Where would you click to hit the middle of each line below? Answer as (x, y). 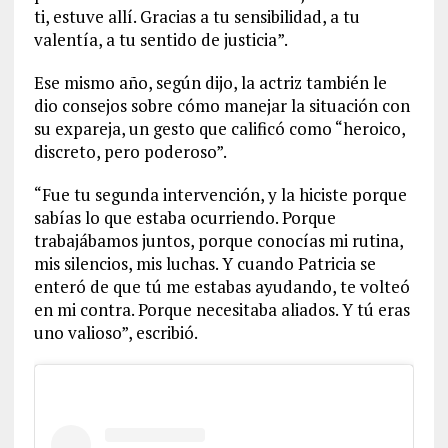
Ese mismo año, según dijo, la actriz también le (210, 83)
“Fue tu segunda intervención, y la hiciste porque (220, 195)
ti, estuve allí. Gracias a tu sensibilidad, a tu (196, 17)
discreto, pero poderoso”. (130, 152)
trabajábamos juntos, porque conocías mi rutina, (218, 241)
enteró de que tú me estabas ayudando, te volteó (221, 287)
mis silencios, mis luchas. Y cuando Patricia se (204, 264)
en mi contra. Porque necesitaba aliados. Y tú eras (221, 310)
